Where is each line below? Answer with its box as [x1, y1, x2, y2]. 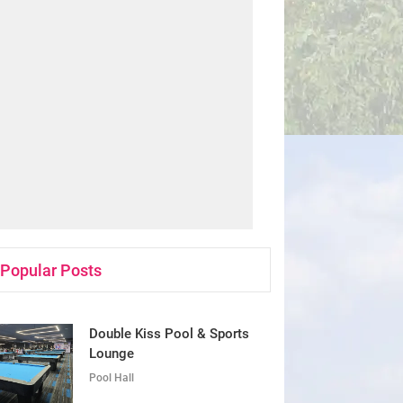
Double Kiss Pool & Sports [89, 326, 249, 342]
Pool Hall [89, 372, 134, 384]
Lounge [89, 345, 134, 362]
